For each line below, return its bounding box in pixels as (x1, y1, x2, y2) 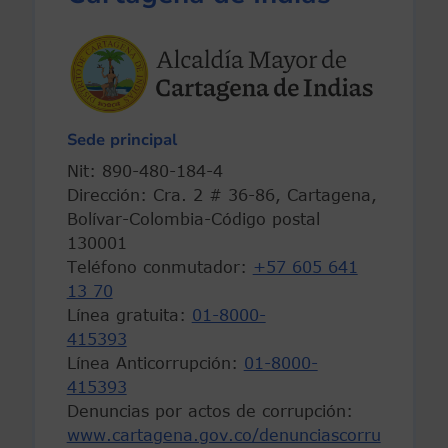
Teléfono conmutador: (66, 258, 253, 277)
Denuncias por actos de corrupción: (66, 402, 353, 421)
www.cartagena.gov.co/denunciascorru (66, 426, 381, 445)
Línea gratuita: (66, 306, 192, 325)
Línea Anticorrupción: (66, 354, 244, 373)
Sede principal (66, 129, 177, 152)
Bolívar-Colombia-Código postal (66, 210, 320, 229)
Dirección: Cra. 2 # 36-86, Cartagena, (66, 186, 377, 205)
